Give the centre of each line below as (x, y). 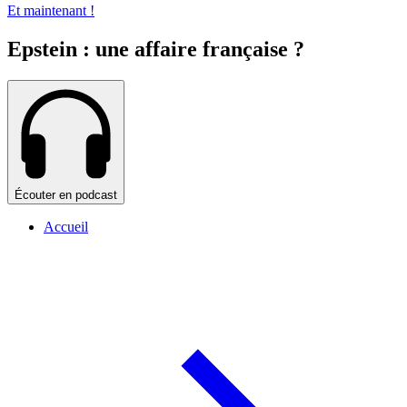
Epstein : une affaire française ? (156, 50)
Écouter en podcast (66, 195)
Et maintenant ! (51, 11)
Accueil (66, 227)
